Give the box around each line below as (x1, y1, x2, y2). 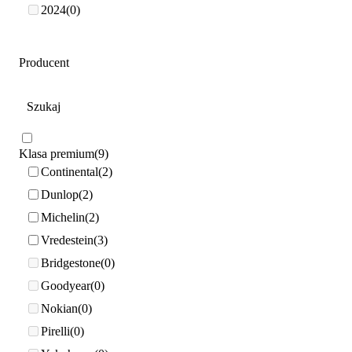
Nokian (41, 302, 78, 316)
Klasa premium (19, 146, 94, 160)
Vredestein (41, 233, 93, 247)
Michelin (41, 211, 85, 225)
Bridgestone (41, 256, 101, 270)
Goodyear (41, 279, 90, 293)
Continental (41, 165, 98, 179)
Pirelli (41, 324, 70, 339)
